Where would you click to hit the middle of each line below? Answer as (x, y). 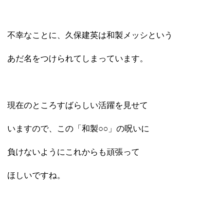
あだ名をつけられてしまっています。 (78, 58)
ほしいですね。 (36, 175)
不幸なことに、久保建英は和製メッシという (90, 35)
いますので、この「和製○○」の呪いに (78, 128)
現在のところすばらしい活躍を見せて (78, 105)
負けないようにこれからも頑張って (73, 152)
